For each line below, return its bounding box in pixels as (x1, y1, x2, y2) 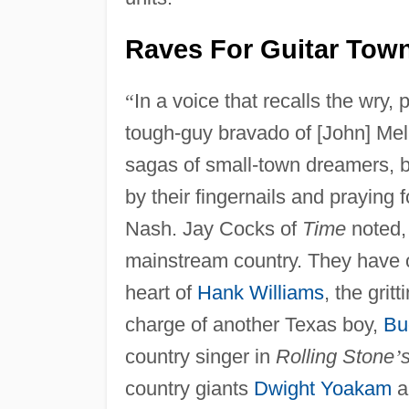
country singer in (124, 344, 276, 368)
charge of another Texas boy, (124, 312, 383, 336)
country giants (124, 376, 254, 400)
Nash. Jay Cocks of (124, 216, 302, 240)
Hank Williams (196, 280, 324, 304)
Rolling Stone (275, 344, 394, 368)
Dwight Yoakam (253, 376, 392, 400)
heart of (124, 280, 197, 304)
